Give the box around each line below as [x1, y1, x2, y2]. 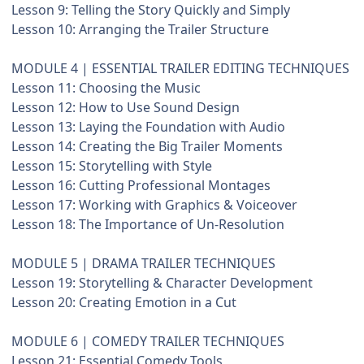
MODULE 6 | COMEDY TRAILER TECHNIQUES [11, 332, 284, 351]
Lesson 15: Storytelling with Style [11, 157, 212, 175]
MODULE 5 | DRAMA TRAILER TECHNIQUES [11, 254, 275, 273]
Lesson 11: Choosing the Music [11, 79, 201, 97]
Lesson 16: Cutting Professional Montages [11, 176, 271, 195]
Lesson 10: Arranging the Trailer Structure [11, 20, 269, 39]
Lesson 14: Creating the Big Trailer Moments [11, 137, 283, 156]
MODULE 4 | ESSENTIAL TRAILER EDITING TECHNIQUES [11, 59, 349, 78]
